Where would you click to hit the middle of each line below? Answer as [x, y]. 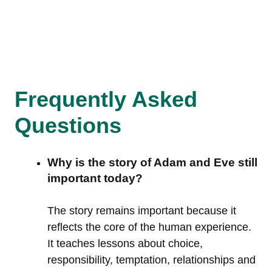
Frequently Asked [106, 99]
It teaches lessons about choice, [125, 243]
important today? [95, 178]
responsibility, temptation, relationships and [151, 260]
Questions [68, 125]
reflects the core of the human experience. [149, 227]
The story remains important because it [142, 210]
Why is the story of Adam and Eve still [152, 162]
